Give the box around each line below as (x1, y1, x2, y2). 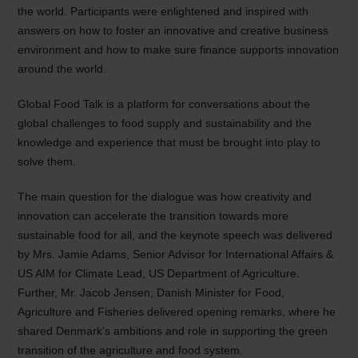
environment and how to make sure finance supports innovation (18, 43, 340, 56)
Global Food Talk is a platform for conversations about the (18, 97, 311, 110)
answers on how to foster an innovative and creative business (18, 24, 329, 37)
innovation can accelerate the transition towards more (18, 209, 289, 222)
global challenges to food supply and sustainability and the (18, 117, 312, 129)
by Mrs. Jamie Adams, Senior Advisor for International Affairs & (18, 248, 334, 261)
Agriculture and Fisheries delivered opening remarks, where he (18, 305, 336, 318)
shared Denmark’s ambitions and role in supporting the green (18, 324, 328, 337)
